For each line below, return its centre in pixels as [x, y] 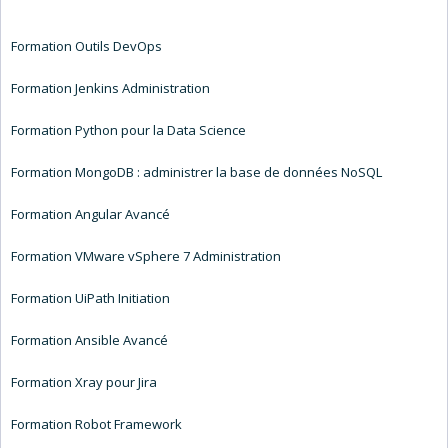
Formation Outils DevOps [86, 45]
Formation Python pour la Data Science [128, 129]
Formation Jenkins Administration [110, 87]
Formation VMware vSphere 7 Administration [146, 255]
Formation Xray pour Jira [84, 381]
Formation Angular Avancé [90, 213]
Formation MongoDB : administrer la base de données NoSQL [196, 171]
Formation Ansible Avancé [89, 339]
